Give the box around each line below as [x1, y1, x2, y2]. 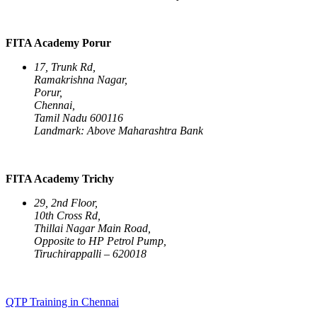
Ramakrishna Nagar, [34, 73, 127, 86]
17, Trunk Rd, [34, 60, 96, 73]
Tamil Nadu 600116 [34, 111, 123, 124]
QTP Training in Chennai [6, 295, 119, 308]
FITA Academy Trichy [6, 172, 114, 185]
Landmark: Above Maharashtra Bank [34, 124, 203, 137]
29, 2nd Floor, [34, 196, 98, 209]
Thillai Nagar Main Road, [34, 221, 151, 234]
